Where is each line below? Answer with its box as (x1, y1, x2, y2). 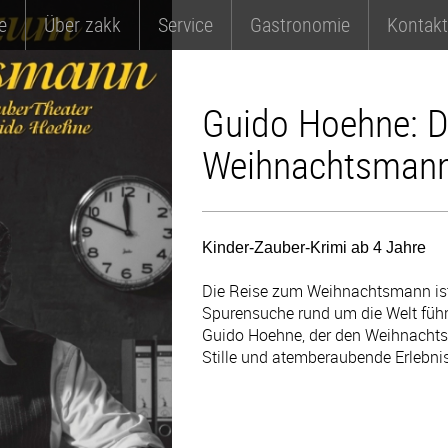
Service (158, 11, 213, 38)
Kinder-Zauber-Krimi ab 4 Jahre (202, 238, 426, 256)
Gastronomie (250, 11, 350, 38)
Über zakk (44, 11, 121, 38)
